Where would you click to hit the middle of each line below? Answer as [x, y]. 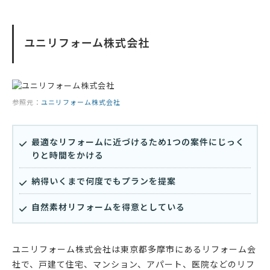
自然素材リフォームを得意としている [108, 207]
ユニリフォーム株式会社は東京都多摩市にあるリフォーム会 [134, 249]
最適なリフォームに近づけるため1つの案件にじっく [138, 142]
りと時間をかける [67, 155]
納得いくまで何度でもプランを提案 [104, 181]
